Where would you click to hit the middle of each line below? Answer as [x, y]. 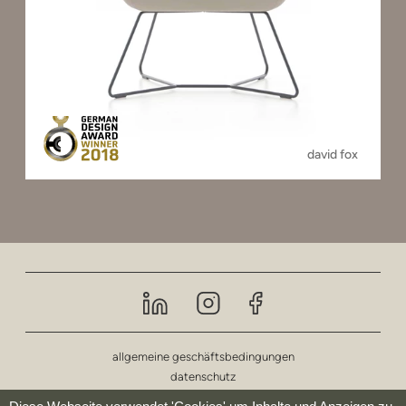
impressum [203, 396]
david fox [333, 154]
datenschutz [203, 377]
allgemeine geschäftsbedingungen [203, 357]
